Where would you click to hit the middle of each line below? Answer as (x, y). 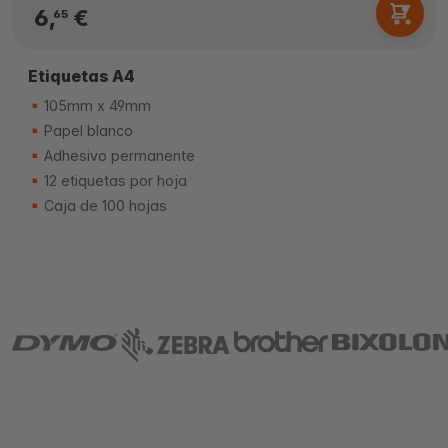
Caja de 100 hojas (103, 205)
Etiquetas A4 (81, 76)
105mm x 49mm (95, 105)
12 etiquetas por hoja (113, 180)
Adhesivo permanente (117, 155)
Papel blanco (86, 130)
